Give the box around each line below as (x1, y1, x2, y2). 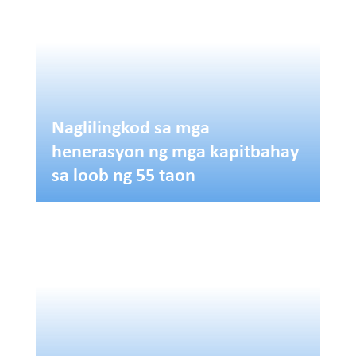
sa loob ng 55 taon (51, 161, 195, 187)
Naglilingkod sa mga (51, 113, 210, 139)
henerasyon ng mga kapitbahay (51, 137, 299, 163)
